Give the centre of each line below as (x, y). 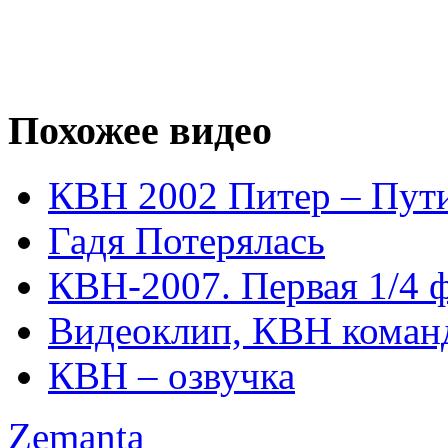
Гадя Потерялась (186, 240)
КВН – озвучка (171, 375)
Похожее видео (140, 131)
